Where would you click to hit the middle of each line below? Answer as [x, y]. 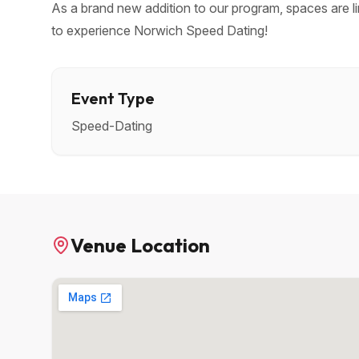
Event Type [113, 98]
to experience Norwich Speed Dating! [159, 30]
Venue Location [140, 245]
